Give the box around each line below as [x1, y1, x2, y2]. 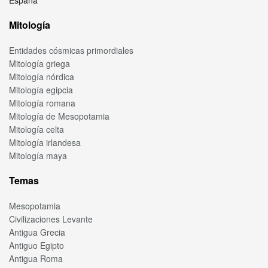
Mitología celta [9, 123, 64, 136]
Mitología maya [9, 150, 67, 162]
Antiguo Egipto [9, 239, 64, 252]
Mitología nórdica [9, 71, 74, 83]
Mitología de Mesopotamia [9, 110, 109, 123]
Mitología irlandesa [9, 136, 81, 149]
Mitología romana [9, 97, 75, 109]
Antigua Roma [9, 252, 63, 265]
